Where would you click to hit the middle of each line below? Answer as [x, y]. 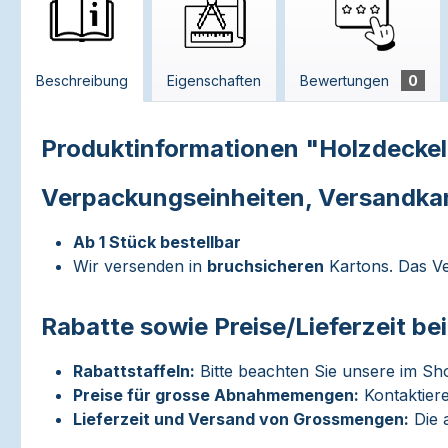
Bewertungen [346, 80]
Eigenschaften [214, 80]
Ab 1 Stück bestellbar [157, 242]
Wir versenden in [140, 266]
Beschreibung [82, 80]
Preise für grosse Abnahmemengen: [216, 395]
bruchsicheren [265, 266]
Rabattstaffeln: [134, 371]
